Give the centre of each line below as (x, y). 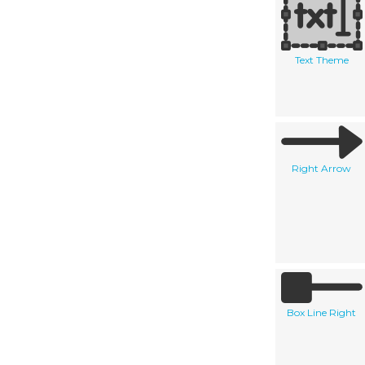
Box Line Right (321, 312)
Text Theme (321, 59)
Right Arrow (321, 168)
